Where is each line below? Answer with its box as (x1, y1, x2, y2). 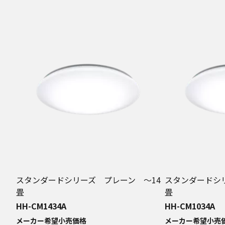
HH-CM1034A (165, 200, 215, 212)
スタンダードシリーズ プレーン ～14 (16, 174, 161, 186)
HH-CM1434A (16, 200, 66, 212)
